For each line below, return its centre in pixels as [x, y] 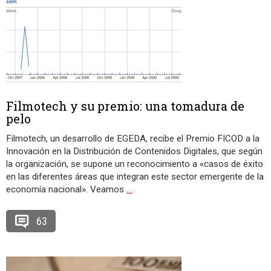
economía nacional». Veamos [66, 189]
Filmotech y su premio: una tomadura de [125, 106]
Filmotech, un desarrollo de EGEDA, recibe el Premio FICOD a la [133, 139]
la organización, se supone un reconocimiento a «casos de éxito [135, 164]
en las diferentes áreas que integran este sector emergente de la [135, 177]
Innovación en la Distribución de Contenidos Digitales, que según [134, 151]
